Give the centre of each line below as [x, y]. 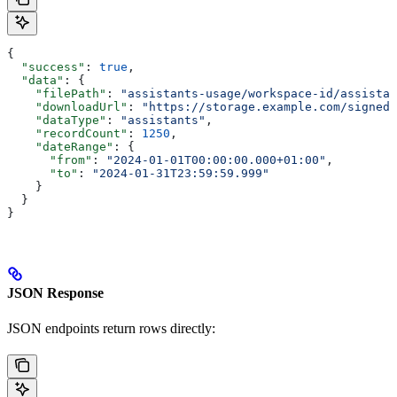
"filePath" [57, 93]
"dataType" [57, 120]
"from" [50, 160]
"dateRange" [60, 147]
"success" [46, 67]
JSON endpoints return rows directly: [111, 328]
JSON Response [55, 293]
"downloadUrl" [67, 107]
